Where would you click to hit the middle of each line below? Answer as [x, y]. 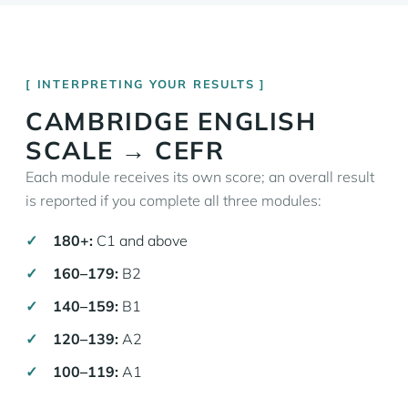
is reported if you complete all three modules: [173, 200]
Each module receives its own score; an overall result [200, 177]
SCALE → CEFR [125, 150]
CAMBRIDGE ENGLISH [171, 121]
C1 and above [140, 240]
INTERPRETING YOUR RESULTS [146, 84]
